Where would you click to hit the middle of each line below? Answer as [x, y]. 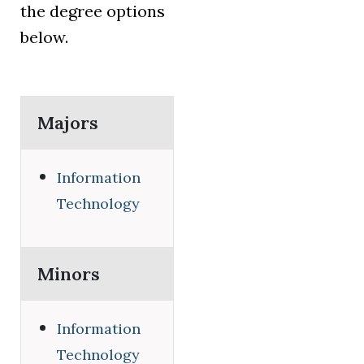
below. [44, 37]
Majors [68, 123]
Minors [69, 274]
